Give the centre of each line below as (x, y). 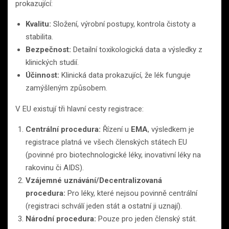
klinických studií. (52, 62)
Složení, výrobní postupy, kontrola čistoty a (123, 24)
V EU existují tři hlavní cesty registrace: (79, 109)
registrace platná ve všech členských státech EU (106, 142)
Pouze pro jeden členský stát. (146, 219)
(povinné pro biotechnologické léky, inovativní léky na (113, 155)
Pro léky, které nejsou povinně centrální (131, 193)
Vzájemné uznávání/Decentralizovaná (94, 180)
